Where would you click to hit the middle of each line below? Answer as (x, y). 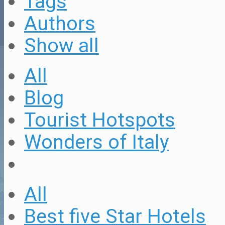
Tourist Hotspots (100, 120)
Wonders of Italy (96, 142)
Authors (60, 23)
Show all (62, 45)
